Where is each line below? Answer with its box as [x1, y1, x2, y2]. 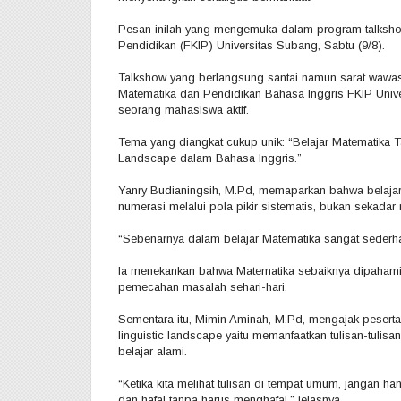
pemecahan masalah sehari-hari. [118, 280, 287, 294]
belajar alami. [118, 345, 187, 359]
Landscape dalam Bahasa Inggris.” [118, 151, 302, 166]
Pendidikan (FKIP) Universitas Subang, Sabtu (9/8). [118, 38, 385, 53]
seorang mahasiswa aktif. [118, 103, 249, 117]
